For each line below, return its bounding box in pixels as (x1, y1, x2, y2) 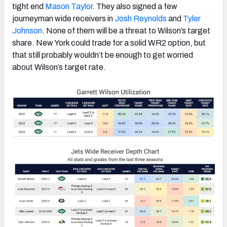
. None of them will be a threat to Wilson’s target (42, 26, 210, 35)
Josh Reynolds (115, 14, 167, 23)
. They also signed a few (92, 2, 177, 11)
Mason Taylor (45, 2, 92, 11)
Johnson (12, 26, 42, 35)
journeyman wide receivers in (12, 14, 115, 23)
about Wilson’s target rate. (12, 62, 106, 71)
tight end (12, 2, 45, 11)
